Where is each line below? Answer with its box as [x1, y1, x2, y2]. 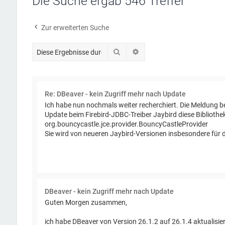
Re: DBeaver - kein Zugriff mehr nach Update [44, 90, 186, 98]
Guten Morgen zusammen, [44, 198, 127, 207]
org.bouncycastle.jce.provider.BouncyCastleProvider [44, 120, 208, 129]
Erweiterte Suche [139, 47, 192, 55]
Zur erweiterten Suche [41, 24, 109, 32]
